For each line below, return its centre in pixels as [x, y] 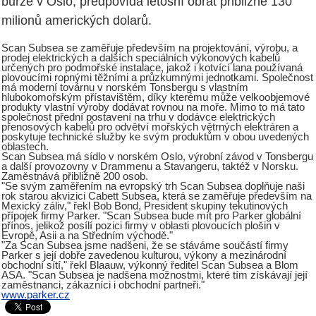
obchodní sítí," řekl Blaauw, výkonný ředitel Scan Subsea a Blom [150, 266]
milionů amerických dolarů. [77, 21]
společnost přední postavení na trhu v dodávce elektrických [138, 117]
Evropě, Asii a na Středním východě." [87, 236]
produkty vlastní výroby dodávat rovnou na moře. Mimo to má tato [153, 108]
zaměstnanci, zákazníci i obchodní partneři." [103, 285]
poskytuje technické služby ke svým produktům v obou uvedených [155, 137]
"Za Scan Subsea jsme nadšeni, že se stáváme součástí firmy [145, 246]
